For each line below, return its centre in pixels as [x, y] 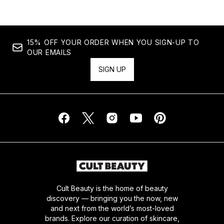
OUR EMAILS [49, 52]
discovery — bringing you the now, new [112, 198]
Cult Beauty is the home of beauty [112, 188]
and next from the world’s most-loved [112, 208]
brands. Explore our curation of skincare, [112, 218]
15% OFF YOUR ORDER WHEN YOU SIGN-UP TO [113, 42]
